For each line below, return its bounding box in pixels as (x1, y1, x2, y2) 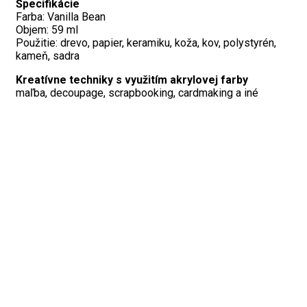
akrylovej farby (170, 73, 248, 87)
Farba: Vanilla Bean (16, 10, 106, 24)
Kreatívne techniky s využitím (16, 73, 170, 87)
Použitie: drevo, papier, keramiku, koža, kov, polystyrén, (16, 36, 276, 50)
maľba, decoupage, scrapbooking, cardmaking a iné (16, 86, 258, 100)
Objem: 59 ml (16, 23, 78, 37)
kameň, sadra (16, 49, 79, 63)
